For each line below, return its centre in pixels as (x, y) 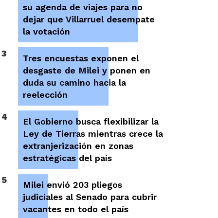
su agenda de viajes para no (83, 7)
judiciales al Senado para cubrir (90, 197)
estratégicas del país (68, 158)
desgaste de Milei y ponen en (87, 70)
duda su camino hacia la (75, 82)
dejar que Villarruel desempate (89, 19)
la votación (47, 31)
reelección (45, 95)
